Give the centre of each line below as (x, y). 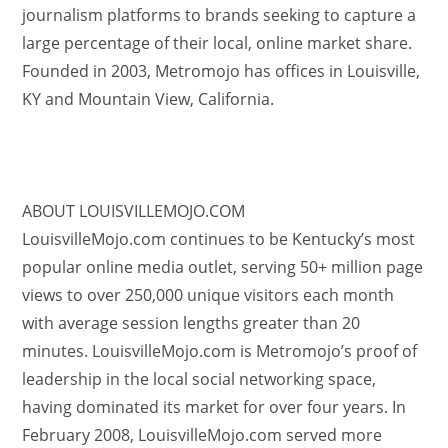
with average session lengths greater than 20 (191, 323)
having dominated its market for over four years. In (214, 407)
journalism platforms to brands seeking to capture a (219, 15)
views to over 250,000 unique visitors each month (208, 295)
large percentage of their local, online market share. (217, 43)
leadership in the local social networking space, (199, 379)
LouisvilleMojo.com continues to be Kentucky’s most (219, 239)
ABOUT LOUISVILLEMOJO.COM (134, 211)
